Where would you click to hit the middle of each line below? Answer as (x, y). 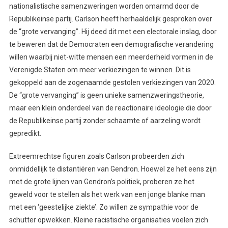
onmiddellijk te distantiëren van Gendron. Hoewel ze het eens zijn (113, 169)
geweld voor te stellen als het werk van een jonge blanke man (107, 194)
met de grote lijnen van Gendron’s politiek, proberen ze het (102, 181)
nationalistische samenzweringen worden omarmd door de (104, 6)
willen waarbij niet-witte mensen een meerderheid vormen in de (111, 57)
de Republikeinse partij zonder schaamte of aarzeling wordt (105, 120)
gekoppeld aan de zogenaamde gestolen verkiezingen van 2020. (112, 82)
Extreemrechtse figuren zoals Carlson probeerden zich (96, 156)
